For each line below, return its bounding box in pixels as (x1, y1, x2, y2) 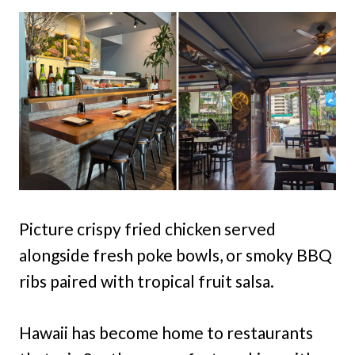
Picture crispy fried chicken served (19, 219, 276, 239)
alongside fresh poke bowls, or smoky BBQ (19, 245, 332, 265)
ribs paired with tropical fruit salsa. (19, 271, 274, 291)
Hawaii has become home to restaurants (19, 323, 313, 342)
